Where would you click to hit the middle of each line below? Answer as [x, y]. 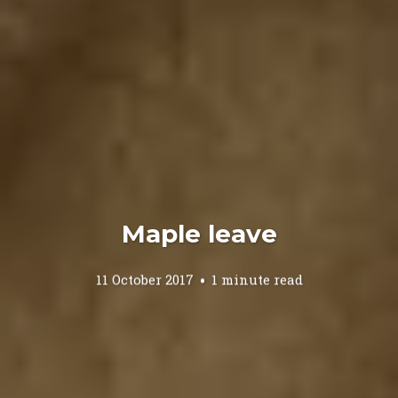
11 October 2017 [144, 279]
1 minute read [257, 279]
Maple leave [199, 233]
